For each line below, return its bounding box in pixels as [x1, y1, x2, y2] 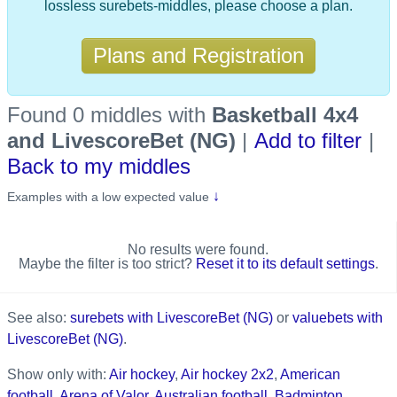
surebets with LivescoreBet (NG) [70, 309, 273, 325]
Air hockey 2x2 [181, 366, 274, 382]
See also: [7, 309, 70, 325]
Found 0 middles [7, 102, 162, 127]
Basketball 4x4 [212, 102, 358, 127]
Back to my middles [7, 153, 191, 178]
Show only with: [7, 366, 109, 382]
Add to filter [254, 128, 362, 152]
